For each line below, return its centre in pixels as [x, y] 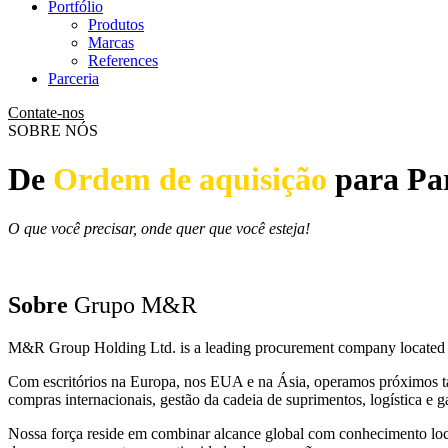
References [123, 60]
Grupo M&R [135, 304]
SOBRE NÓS [53, 130]
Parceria [73, 78]
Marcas [111, 42]
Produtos [116, 24]
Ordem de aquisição [186, 179]
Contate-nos [46, 112]
